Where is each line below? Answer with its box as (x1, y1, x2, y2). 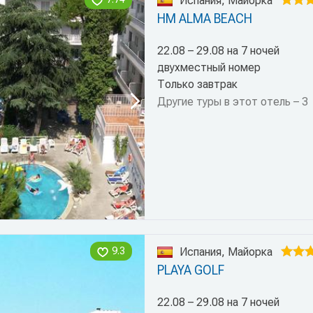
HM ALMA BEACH (156, 11, 252, 27)
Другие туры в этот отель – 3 (156, 95, 308, 109)
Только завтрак (156, 78, 238, 92)
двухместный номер (156, 61, 261, 75)
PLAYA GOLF (156, 263, 224, 278)
